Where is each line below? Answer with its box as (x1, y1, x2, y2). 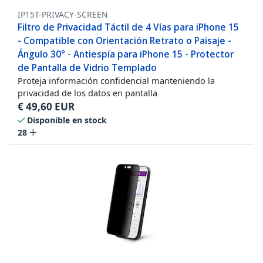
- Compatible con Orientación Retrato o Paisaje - (18, 34, 231, 48)
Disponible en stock (27, 114, 107, 126)
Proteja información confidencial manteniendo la (18, 75, 215, 87)
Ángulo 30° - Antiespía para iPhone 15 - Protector (18, 48, 234, 61)
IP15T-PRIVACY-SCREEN (18, 9, 108, 21)
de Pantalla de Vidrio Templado (18, 61, 157, 75)
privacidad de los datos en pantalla (18, 87, 157, 99)
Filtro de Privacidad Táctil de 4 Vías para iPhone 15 (18, 21, 239, 34)
